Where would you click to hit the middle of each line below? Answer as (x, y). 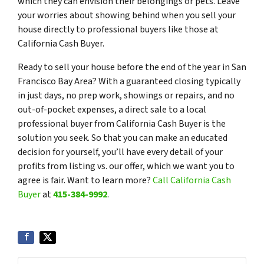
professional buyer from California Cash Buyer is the (122, 123)
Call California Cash (192, 180)
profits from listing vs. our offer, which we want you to (126, 166)
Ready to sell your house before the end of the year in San (132, 67)
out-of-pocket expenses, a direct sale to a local (112, 109)
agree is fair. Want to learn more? (85, 180)
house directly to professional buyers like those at (118, 29)
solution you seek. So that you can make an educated (123, 138)
